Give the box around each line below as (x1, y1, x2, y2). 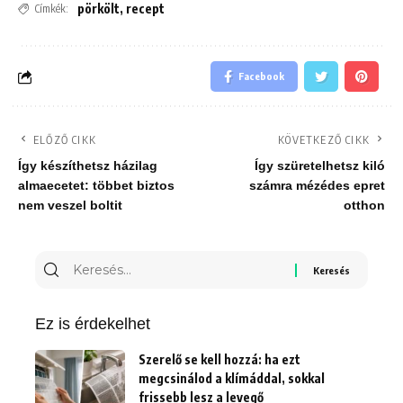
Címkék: (35, 2, 68, 16)
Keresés (67, 255, 127, 273)
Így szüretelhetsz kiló (255, 159, 385, 174)
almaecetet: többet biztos (18, 179, 175, 193)
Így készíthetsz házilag (18, 159, 157, 174)
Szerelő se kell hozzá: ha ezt (139, 352, 300, 368)
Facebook (238, 70, 284, 83)
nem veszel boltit (18, 199, 122, 213)
